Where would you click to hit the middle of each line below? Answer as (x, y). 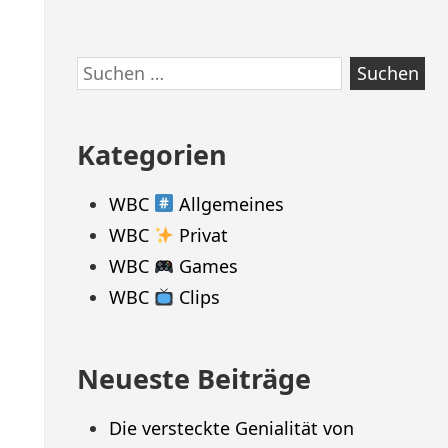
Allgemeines (229, 203)
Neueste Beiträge (193, 379)
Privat (201, 234)
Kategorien (151, 154)
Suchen (106, 69)
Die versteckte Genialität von (231, 428)
